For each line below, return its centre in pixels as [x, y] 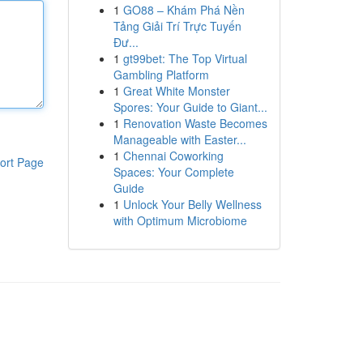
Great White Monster [176, 91]
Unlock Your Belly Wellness [192, 204]
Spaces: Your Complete [173, 172]
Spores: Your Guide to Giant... [190, 107]
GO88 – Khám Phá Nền [184, 10]
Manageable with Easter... [179, 139]
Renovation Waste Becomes [195, 123]
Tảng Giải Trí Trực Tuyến [177, 26]
